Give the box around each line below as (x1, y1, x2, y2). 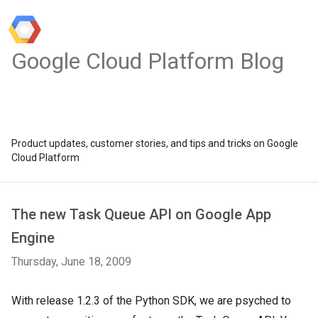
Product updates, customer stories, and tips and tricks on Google (11, 138, 298, 149)
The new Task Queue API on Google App (11, 206, 271, 223)
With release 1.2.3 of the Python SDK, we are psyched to (11, 294, 291, 307)
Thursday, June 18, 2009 (11, 255, 131, 268)
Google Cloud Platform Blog (11, 48, 284, 75)
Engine (11, 229, 55, 246)
